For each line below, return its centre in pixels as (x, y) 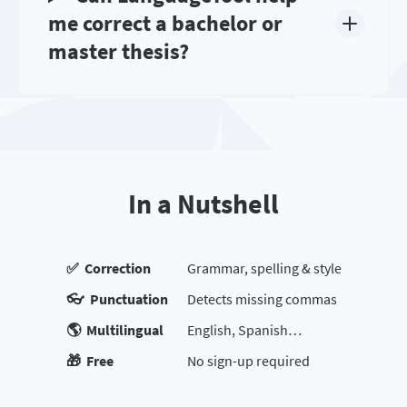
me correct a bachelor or (165, 24)
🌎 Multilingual (114, 330)
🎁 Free (89, 361)
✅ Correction (108, 268)
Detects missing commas (262, 299)
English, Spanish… (244, 330)
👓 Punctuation (117, 299)
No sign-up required (248, 361)
